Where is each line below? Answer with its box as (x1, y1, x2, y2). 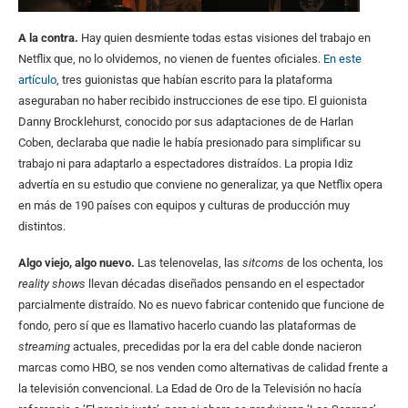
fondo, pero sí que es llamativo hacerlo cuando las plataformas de (18, 318, 356, 332)
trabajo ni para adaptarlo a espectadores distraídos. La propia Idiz (18, 156, 352, 170)
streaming (18, 339, 70, 353)
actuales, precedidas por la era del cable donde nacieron (70, 339, 362, 353)
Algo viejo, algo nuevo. (18, 255, 138, 270)
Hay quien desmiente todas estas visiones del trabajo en (81, 30, 371, 45)
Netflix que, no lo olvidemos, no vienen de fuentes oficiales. (18, 51, 323, 66)
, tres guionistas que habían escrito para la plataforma (56, 72, 332, 87)
